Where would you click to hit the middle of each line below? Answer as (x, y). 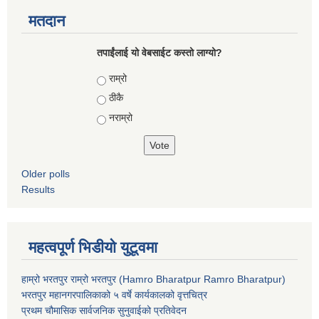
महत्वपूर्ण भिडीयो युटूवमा (93, 247)
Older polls (46, 173)
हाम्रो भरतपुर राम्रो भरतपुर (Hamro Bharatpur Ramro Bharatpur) (153, 279)
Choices (117, 78)
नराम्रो (121, 118)
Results (38, 189)
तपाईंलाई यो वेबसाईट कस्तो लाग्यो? (159, 52)
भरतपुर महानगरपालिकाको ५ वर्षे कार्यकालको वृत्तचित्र (116, 294)
